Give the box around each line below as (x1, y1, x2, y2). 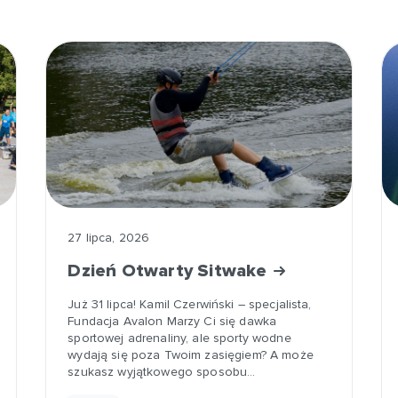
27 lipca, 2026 (68, 230, 150, 245)
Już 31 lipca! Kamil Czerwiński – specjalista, (68, 297, 312, 312)
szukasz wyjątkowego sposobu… (68, 364, 256, 379)
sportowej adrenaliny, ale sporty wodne (68, 330, 291, 346)
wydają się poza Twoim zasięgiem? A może (68, 347, 314, 362)
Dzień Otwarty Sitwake (68, 260, 272, 282)
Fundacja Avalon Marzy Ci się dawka (68, 314, 277, 329)
